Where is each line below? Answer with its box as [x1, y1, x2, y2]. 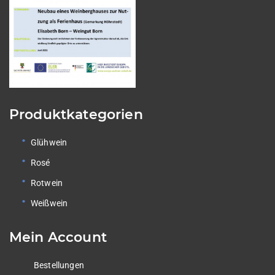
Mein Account [9, 229, 107, 246]
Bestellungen [34, 260, 84, 271]
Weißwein [31, 198, 68, 209]
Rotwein [31, 178, 63, 188]
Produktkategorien [9, 106, 143, 123]
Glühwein [31, 137, 68, 148]
